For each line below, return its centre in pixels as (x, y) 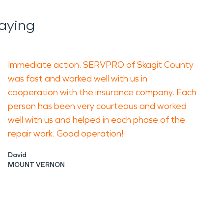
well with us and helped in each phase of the (96, 120)
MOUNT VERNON (36, 165)
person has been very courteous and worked (97, 106)
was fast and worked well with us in (78, 79)
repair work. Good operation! (66, 134)
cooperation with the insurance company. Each (102, 92)
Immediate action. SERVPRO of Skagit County (101, 65)
